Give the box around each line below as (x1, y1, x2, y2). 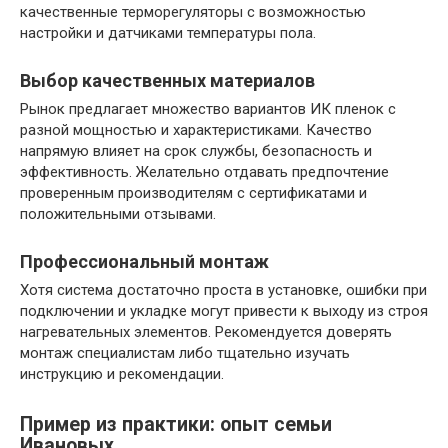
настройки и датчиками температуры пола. (20, 23, 316, 42)
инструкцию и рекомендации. (20, 364, 224, 383)
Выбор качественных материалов (20, 69, 315, 91)
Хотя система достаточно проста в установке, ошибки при (20, 280, 427, 299)
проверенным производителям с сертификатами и (20, 183, 367, 202)
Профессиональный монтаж (20, 250, 269, 272)
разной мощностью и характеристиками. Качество (20, 120, 372, 139)
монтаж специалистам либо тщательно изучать (20, 343, 350, 362)
